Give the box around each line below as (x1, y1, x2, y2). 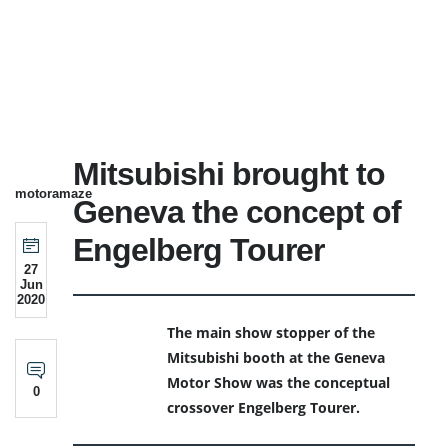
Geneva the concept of (73, 194, 402, 231)
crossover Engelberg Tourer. (167, 398, 361, 418)
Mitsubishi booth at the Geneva (167, 348, 386, 368)
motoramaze (15, 185, 92, 201)
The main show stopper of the (167, 323, 376, 343)
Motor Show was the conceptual (167, 373, 391, 393)
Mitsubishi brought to (73, 156, 386, 193)
